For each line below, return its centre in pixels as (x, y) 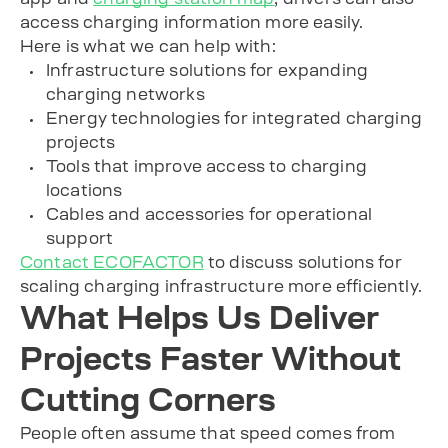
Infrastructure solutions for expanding (207, 69)
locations (84, 189)
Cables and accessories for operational (209, 213)
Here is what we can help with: (148, 45)
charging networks (125, 93)
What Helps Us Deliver (199, 317)
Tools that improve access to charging (206, 165)
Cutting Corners (148, 399)
